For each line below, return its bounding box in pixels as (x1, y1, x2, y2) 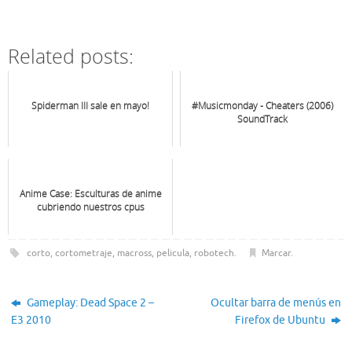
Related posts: (8, 42, 134, 69)
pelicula (156, 246, 189, 259)
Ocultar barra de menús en (210, 295, 341, 310)
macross (116, 246, 152, 259)
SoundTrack (237, 112, 288, 126)
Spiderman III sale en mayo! (31, 98, 149, 112)
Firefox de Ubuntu (234, 313, 328, 327)
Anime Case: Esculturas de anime (19, 186, 162, 200)
